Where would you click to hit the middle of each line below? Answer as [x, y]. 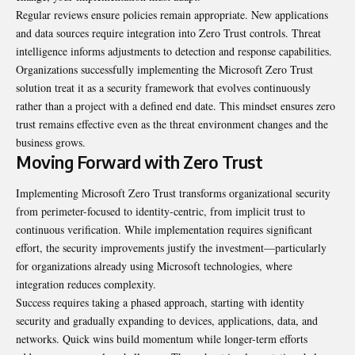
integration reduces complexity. [86, 284]
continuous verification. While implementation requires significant [164, 230]
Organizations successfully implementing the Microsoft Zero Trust [164, 69]
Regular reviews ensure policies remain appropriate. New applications [172, 15]
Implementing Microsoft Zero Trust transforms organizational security [173, 193]
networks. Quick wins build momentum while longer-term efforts [162, 339]
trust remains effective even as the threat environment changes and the [172, 124]
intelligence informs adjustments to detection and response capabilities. [174, 51]
